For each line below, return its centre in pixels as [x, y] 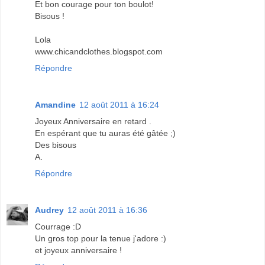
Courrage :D [58, 227]
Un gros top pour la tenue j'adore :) [101, 239]
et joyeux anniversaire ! [78, 251]
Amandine [55, 105]
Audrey [49, 210]
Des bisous [56, 145]
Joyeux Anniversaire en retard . [93, 122]
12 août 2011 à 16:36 [107, 210]
